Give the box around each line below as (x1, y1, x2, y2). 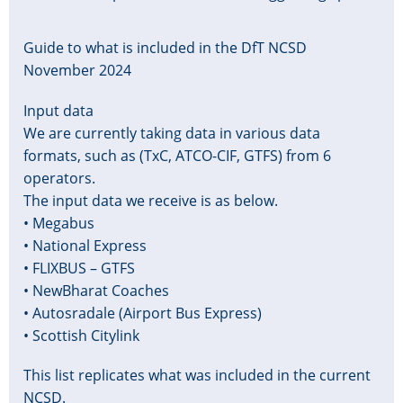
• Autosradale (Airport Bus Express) (23, 302, 262, 323)
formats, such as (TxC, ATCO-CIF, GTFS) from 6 (23, 145, 331, 166)
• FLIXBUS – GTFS (23, 257, 135, 278)
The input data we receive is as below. (23, 190, 278, 210)
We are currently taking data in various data (23, 122, 320, 143)
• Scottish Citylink (23, 325, 143, 345)
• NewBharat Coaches (23, 280, 169, 300)
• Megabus (23, 212, 94, 233)
